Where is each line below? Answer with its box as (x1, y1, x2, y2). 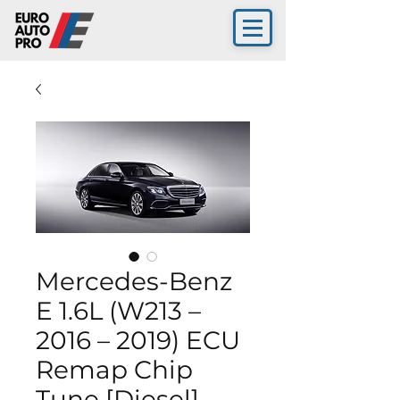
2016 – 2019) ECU (36, 325, 240, 355)
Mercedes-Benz (36, 266, 232, 296)
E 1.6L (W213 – (36, 296, 201, 326)
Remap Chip (36, 354, 193, 385)
